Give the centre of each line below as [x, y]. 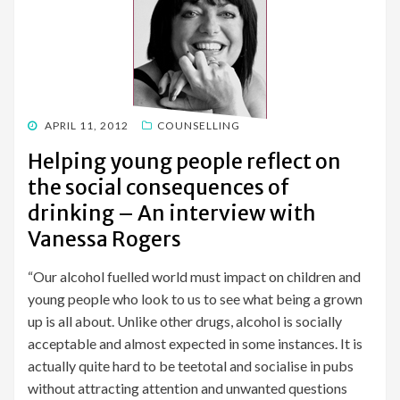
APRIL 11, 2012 [87, 126]
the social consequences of [158, 187]
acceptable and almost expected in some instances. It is [195, 344]
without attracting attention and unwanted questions [187, 388]
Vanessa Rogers [104, 239]
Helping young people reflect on [184, 162]
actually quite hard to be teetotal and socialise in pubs [191, 366]
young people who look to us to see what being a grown [195, 299]
